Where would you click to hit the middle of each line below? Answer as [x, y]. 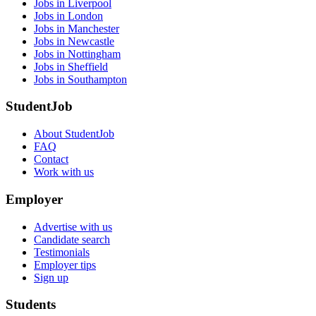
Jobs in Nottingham [77, 54]
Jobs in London [68, 16]
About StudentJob [74, 134]
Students [31, 305]
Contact [51, 159]
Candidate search [72, 239]
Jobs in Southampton [80, 79]
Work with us [64, 172]
